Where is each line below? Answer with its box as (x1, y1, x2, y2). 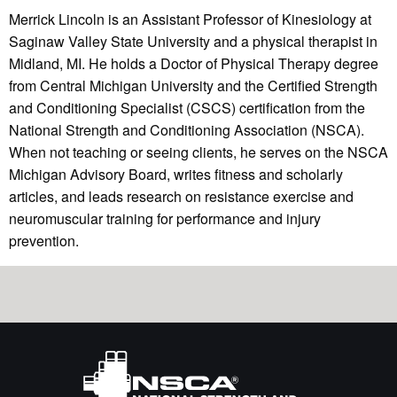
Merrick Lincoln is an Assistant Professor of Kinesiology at (9, 8, 371, 29)
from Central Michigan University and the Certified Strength (9, 74, 378, 96)
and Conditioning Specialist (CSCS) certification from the (9, 97, 365, 118)
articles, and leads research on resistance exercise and (9, 185, 354, 206)
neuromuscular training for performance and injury (9, 207, 321, 229)
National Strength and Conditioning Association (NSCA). (9, 119, 364, 140)
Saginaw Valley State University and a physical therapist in (9, 30, 378, 51)
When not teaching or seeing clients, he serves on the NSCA (9, 141, 388, 162)
